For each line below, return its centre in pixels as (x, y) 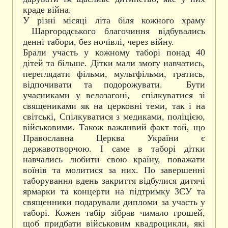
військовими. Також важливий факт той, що (114, 127)
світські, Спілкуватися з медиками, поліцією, (114, 117)
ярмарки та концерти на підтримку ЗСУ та (114, 191)
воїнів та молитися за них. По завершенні (114, 170)
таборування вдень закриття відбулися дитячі (114, 181)
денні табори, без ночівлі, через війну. (98, 42)
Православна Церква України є (114, 138)
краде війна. (48, 10)
